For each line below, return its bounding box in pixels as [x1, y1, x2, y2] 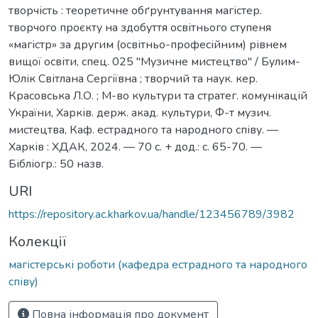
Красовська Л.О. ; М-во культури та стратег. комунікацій [9, 87, 307, 104]
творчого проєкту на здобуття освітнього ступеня [9, 19, 271, 35]
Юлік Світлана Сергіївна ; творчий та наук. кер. [9, 70, 258, 87]
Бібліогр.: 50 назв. [9, 155, 104, 172]
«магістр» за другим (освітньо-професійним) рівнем [9, 36, 287, 53]
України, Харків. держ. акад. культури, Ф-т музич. [9, 104, 271, 121]
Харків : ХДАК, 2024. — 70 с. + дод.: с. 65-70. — [9, 138, 262, 155]
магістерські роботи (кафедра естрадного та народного [9, 256, 307, 273]
